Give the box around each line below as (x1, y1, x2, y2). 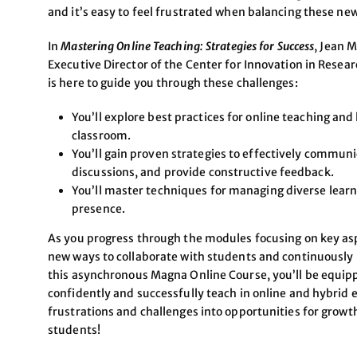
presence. (72, 201, 125, 216)
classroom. (72, 127, 131, 143)
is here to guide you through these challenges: (48, 75, 298, 90)
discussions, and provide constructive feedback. (72, 164, 334, 179)
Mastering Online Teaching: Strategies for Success (61, 38, 315, 53)
